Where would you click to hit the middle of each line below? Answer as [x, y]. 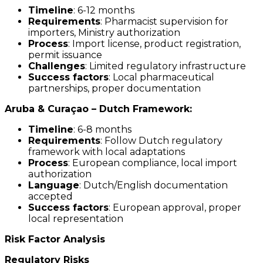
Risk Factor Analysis [55, 240]
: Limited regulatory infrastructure [166, 66]
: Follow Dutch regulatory [161, 141]
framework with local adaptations [107, 152]
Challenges [57, 66]
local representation [76, 219]
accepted [50, 197]
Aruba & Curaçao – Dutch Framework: [98, 109]
